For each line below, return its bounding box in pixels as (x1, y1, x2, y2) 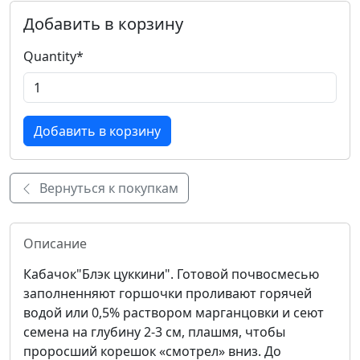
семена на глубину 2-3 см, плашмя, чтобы (23, 322, 285, 341)
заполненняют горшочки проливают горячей (23, 284, 312, 302)
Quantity (23, 47, 76, 65)
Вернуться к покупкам (39, 178, 178, 197)
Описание (23, 234, 87, 252)
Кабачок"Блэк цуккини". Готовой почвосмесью (23, 264, 319, 283)
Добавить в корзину (23, 12, 183, 35)
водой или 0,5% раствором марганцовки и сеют (23, 303, 324, 321)
